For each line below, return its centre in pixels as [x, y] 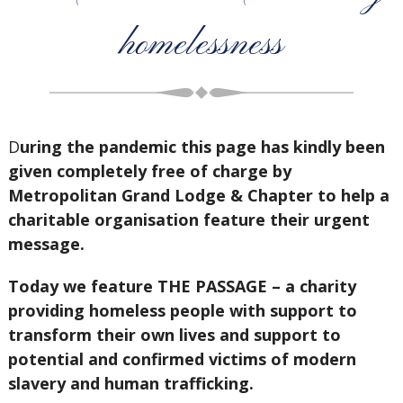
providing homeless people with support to [182, 310]
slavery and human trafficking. [130, 383]
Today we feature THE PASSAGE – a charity [182, 286]
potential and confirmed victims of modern [182, 359]
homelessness [201, 45]
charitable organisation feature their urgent [188, 219]
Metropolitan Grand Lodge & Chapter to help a [198, 195]
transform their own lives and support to [174, 335]
